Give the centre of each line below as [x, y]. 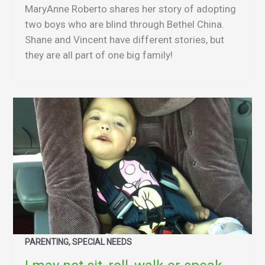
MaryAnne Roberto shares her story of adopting [130, 9]
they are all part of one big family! [99, 55]
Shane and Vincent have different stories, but [125, 40]
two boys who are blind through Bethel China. [125, 25]
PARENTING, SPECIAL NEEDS [78, 242]
